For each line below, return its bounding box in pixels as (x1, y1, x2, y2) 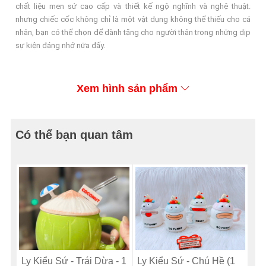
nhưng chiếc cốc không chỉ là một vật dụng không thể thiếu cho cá (15, 15, 251, 24)
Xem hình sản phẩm (77, 83, 178, 94)
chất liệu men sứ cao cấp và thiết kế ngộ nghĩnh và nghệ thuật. (15, 2, 251, 11)
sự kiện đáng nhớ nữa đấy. (15, 41, 106, 50)
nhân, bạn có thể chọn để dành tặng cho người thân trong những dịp (15, 28, 251, 37)
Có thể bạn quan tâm (15, 128, 134, 141)
